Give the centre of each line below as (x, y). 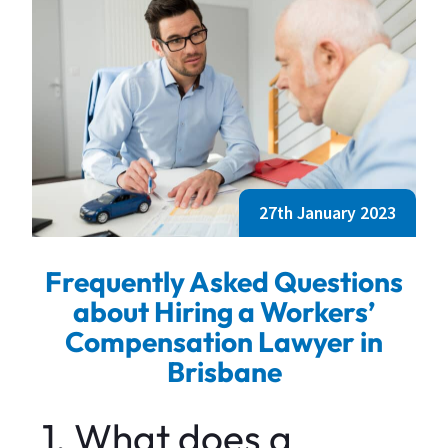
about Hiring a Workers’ (224, 312)
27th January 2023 (327, 213)
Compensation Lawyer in (224, 342)
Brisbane (224, 372)
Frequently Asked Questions (224, 282)
